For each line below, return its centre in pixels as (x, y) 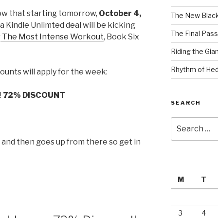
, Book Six (121, 36)
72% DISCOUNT (34, 95)
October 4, (120, 13)
